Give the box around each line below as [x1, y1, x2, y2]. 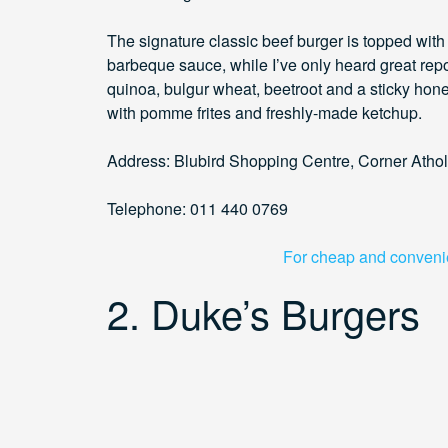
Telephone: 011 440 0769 [107, 197, 288, 221]
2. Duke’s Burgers [107, 284, 420, 342]
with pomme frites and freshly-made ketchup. [107, 101, 422, 125]
